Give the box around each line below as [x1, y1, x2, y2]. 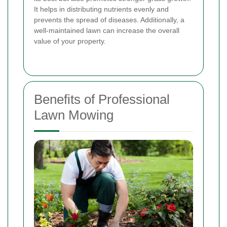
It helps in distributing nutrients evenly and [34, 5, 169, 14]
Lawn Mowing [34, 107, 113, 123]
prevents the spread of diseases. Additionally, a [34, 16, 184, 24]
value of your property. [34, 37, 106, 46]
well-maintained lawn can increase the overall [34, 26, 179, 35]
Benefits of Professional [34, 92, 170, 107]
